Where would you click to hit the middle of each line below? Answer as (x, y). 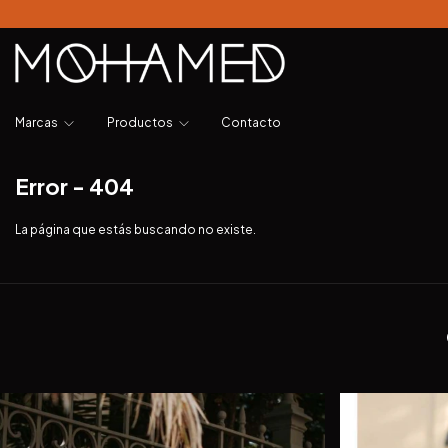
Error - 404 (74, 186)
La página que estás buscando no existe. (135, 229)
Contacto (251, 122)
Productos (140, 122)
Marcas (37, 122)
